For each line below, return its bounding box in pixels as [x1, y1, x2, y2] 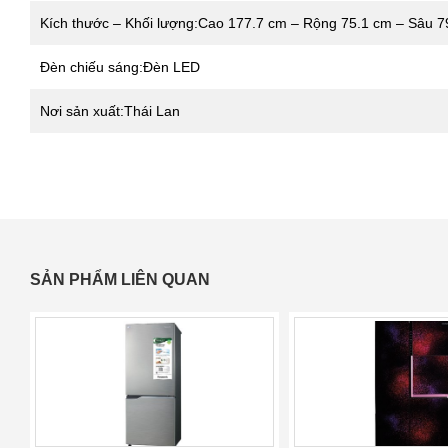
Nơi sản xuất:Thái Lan [40, 102, 180, 119]
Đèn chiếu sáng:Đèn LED [40, 58, 200, 75]
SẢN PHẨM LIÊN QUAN [30, 270, 210, 288]
